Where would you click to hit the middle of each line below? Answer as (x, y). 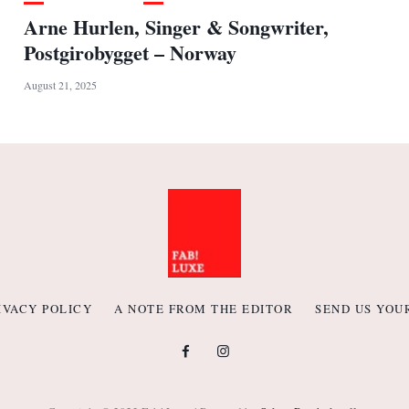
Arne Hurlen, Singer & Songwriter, (176, 26)
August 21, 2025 (60, 84)
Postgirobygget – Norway (130, 52)
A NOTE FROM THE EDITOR (204, 308)
